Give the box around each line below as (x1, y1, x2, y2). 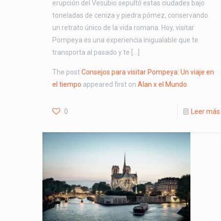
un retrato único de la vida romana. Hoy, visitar (52, 23, 194, 32)
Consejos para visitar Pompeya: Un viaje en (81, 68, 214, 76)
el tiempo (52, 80, 81, 88)
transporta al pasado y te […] (52, 48, 140, 56)
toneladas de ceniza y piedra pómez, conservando (52, 11, 208, 19)
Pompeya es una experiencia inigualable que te (52, 36, 198, 44)
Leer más (190, 107, 220, 115)
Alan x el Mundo (137, 80, 187, 88)
